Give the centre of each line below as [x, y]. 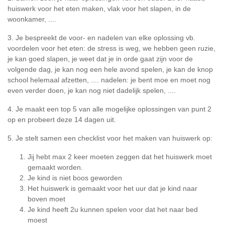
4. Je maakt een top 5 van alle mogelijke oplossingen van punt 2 [109, 109]
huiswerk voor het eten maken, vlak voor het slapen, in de [99, 9]
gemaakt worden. [55, 167]
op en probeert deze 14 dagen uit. [62, 120]
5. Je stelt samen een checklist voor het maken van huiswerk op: [110, 138]
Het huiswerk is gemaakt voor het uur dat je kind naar [113, 188]
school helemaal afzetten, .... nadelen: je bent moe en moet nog [109, 80]
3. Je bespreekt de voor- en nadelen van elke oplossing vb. [101, 38]
